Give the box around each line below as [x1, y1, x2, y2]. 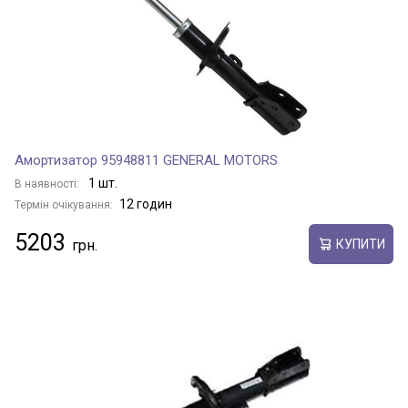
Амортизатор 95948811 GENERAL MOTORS [15, 152, 278, 168]
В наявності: [15, 178, 82, 190]
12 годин [119, 197, 172, 211]
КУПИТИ [335, 236, 385, 251]
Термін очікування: [15, 199, 113, 211]
